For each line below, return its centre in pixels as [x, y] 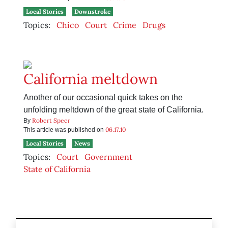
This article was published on [64, 130]
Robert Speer [51, 121]
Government [108, 157]
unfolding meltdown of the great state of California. [113, 110]
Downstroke [93, 12]
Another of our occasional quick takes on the [103, 98]
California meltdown [91, 79]
